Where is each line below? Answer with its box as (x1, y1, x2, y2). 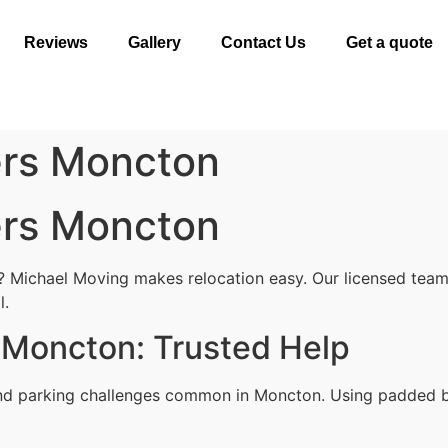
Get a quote (345, 34, 433, 51)
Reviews (23, 34, 88, 51)
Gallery (127, 34, 181, 51)
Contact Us (220, 34, 306, 51)
